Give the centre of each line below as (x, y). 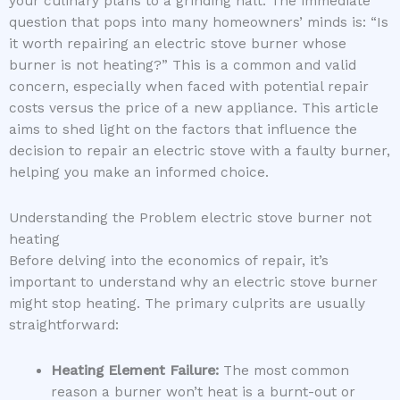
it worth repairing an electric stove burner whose (178, 44)
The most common (283, 371)
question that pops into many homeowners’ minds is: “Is (199, 23)
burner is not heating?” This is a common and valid (183, 66)
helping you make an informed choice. (139, 173)
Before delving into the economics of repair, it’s (169, 261)
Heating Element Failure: (134, 371)
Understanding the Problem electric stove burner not (190, 218)
